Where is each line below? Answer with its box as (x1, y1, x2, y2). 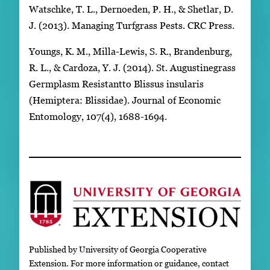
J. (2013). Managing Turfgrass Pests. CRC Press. (29, 20, 234, 31)
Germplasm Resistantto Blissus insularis (29, 78, 204, 90)
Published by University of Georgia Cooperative (29, 243, 207, 254)
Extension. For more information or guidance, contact (29, 257, 229, 268)
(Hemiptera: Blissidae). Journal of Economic (29, 95, 221, 106)
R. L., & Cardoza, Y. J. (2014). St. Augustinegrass (29, 62, 236, 74)
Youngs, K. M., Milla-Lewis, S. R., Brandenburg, (29, 46, 232, 57)
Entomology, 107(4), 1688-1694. (29, 111, 167, 122)
